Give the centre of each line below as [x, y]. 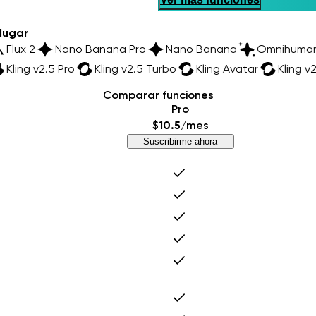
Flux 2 [51, 49]
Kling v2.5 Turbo [110, 69]
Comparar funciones [158, 95]
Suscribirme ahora [181, 142]
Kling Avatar [202, 69]
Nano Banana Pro [130, 49]
